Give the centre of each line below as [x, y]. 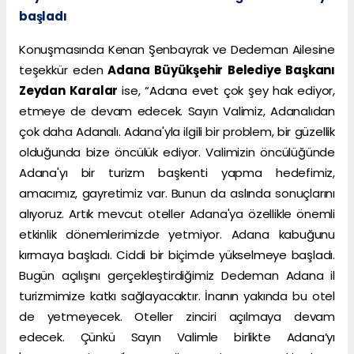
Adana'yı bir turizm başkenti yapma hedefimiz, [177, 173]
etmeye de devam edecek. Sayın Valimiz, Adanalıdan [177, 111]
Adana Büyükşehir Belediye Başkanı [219, 70]
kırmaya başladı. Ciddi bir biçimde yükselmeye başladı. [177, 255]
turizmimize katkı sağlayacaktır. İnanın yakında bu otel [177, 296]
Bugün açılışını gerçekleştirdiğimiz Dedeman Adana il [177, 276]
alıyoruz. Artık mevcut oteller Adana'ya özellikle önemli [177, 214]
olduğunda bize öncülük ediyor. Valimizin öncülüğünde [177, 153]
